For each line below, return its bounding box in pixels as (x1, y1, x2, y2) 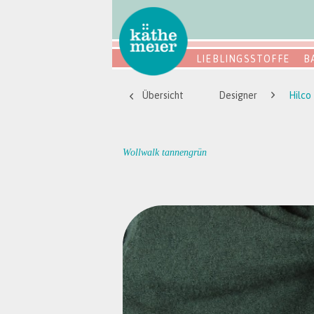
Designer (219, 90, 257, 101)
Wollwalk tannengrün (123, 147, 207, 158)
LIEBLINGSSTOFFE (196, 53, 289, 64)
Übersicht (142, 90, 184, 101)
